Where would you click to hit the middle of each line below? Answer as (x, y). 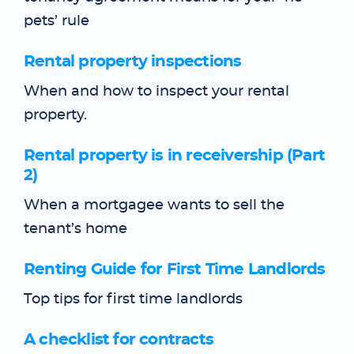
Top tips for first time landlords (133, 299)
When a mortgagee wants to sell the (154, 205)
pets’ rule (56, 21)
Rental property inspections (133, 62)
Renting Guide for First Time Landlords (175, 269)
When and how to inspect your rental (156, 92)
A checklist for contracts (119, 340)
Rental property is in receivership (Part (175, 156)
